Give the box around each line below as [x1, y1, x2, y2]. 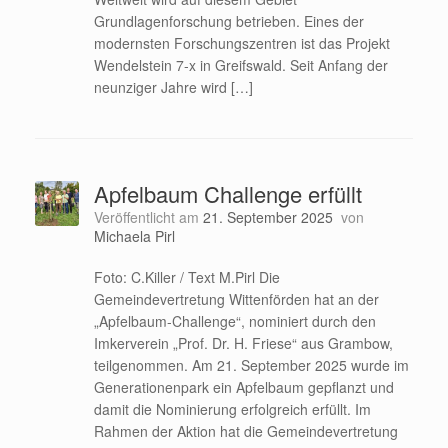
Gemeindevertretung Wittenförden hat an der [93, 288, 379, 309]
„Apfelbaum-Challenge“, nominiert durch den [93, 310, 376, 331]
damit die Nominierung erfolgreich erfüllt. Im [93, 398, 371, 419]
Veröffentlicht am [101, 206, 203, 227]
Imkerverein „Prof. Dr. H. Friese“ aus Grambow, [93, 332, 393, 353]
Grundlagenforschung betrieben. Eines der [93, 10, 364, 31]
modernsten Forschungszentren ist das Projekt [93, 32, 390, 53]
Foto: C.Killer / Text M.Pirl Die [93, 266, 280, 287]
